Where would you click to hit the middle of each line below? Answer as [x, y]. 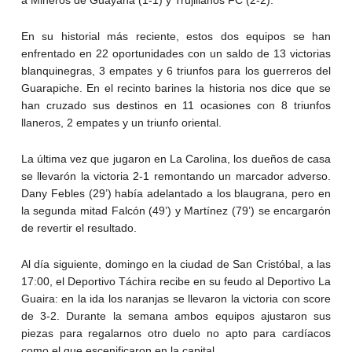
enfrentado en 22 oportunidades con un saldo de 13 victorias [176, 54]
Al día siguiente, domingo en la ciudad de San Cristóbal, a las [176, 264]
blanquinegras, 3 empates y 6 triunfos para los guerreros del [176, 71]
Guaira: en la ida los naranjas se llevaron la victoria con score [176, 299]
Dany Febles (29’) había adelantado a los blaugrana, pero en [176, 194]
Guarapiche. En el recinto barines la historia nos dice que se [176, 88]
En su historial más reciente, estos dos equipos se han [176, 37]
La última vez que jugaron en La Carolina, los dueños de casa [176, 159]
